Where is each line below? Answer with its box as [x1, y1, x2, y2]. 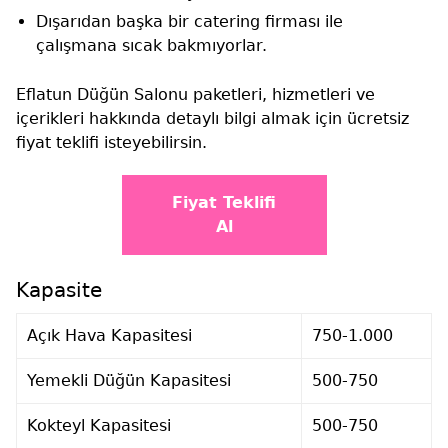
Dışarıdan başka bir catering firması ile [36, 11, 343, 31]
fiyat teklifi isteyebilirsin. [16, 132, 207, 152]
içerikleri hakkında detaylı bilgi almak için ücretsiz [16, 108, 409, 128]
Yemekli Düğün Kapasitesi [27, 370, 231, 390]
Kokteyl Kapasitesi [27, 415, 171, 435]
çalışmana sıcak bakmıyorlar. [36, 35, 267, 55]
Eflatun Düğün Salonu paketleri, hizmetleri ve [16, 84, 375, 104]
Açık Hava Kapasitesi [27, 325, 192, 345]
